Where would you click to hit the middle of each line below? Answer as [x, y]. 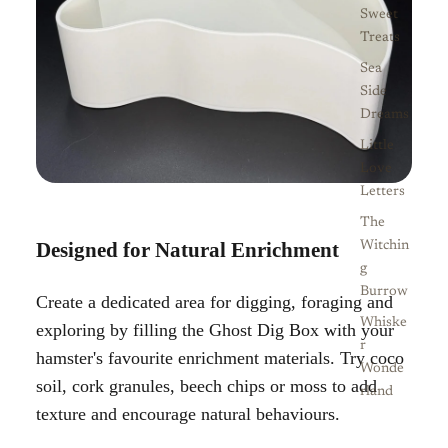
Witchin [384, 246]
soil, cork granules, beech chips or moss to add [206, 385]
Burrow [384, 292]
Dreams [384, 115]
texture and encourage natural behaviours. [188, 413]
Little [377, 146]
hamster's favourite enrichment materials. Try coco [220, 357]
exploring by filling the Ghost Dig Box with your [215, 329]
